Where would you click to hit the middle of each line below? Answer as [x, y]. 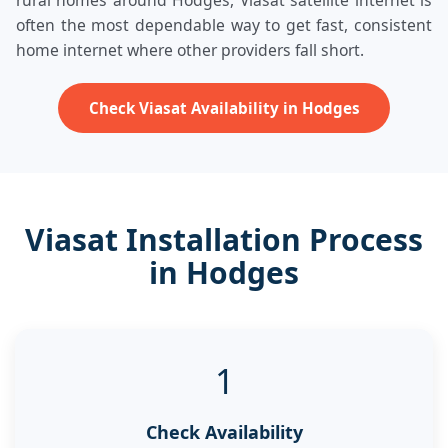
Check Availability [224, 431]
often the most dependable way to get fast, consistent [224, 25]
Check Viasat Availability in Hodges [224, 107]
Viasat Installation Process [224, 239]
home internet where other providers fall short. [190, 50]
